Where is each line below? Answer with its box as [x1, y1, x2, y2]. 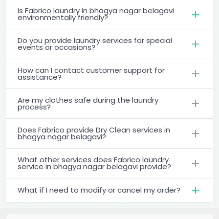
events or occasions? [18, 42, 95, 52]
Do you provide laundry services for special [18, 35, 172, 45]
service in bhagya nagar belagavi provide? [18, 161, 171, 172]
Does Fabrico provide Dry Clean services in [18, 124, 170, 135]
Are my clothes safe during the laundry [18, 94, 158, 105]
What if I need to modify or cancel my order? [18, 184, 180, 195]
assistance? [18, 71, 62, 82]
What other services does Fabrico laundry [18, 154, 169, 165]
